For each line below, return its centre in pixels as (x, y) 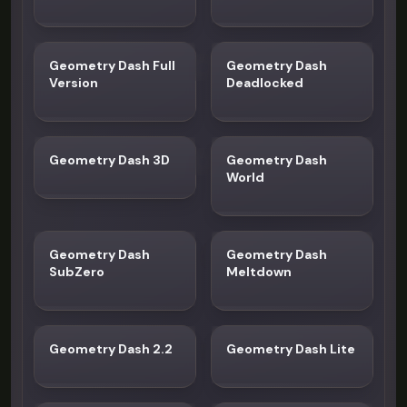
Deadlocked (265, 83)
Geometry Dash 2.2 (111, 349)
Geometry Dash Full (112, 65)
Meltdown (259, 272)
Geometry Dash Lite (291, 349)
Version (74, 83)
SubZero (77, 272)
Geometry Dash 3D (109, 160)
